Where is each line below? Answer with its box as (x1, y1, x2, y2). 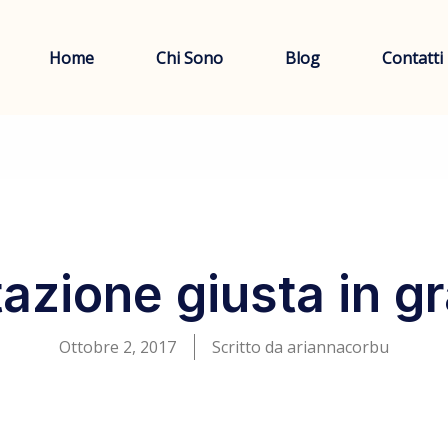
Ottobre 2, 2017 (59, 336, 176, 359)
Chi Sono (155, 46, 223, 69)
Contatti (381, 46, 443, 69)
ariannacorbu (283, 336, 389, 359)
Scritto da (212, 336, 283, 359)
